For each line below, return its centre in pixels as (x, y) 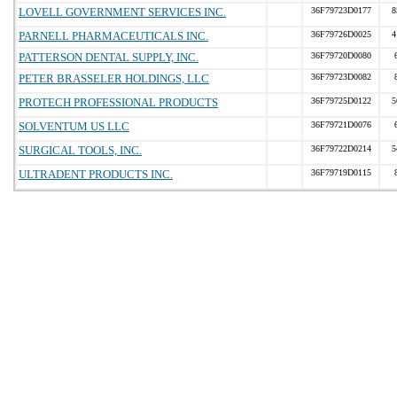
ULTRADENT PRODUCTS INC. (96, 174)
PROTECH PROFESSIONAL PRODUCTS (118, 102)
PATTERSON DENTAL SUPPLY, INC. (109, 57)
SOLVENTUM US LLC (74, 126)
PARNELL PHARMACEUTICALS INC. (113, 36)
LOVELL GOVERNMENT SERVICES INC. (122, 12)
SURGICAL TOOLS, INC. (80, 150)
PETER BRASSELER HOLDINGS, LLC (114, 78)
